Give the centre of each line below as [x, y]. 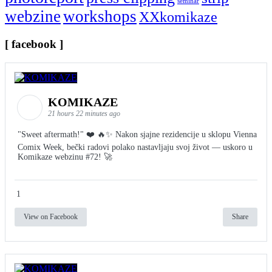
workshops [100, 17]
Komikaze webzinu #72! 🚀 [65, 157]
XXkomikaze [178, 17]
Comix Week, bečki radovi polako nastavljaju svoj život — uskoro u [135, 147]
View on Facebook [51, 216]
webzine [33, 17]
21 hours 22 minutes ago [84, 113]
